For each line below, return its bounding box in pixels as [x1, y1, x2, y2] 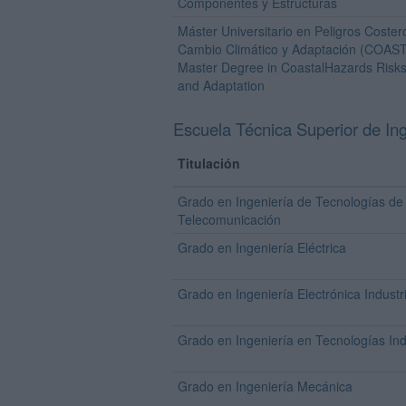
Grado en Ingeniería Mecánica [178, 377, 353, 395]
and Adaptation [178, 76, 265, 94]
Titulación [178, 154, 240, 172]
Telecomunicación [178, 210, 281, 228]
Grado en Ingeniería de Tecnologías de [178, 192, 403, 210]
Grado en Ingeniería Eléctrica [178, 238, 346, 256]
